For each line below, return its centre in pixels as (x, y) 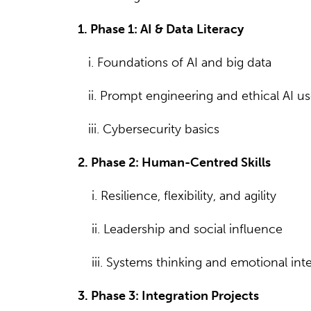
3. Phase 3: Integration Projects (168, 295)
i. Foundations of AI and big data (174, 62)
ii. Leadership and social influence (180, 229)
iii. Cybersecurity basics (148, 129)
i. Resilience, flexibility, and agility (177, 195)
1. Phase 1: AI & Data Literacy (160, 29)
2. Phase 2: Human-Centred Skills (174, 162)
